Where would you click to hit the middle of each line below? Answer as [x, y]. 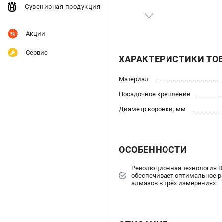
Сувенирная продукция [62, 7]
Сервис [37, 52]
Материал [134, 79]
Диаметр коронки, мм [152, 109]
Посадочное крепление [155, 94]
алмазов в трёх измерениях [173, 183]
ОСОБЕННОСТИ [153, 150]
